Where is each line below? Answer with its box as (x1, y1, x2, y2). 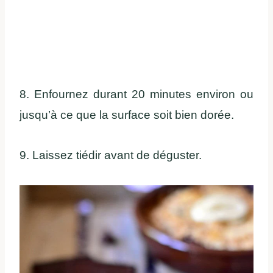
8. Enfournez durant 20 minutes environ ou (19, 88, 253, 101)
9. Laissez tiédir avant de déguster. (19, 149, 202, 162)
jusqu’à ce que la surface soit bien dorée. (19, 108, 234, 122)
